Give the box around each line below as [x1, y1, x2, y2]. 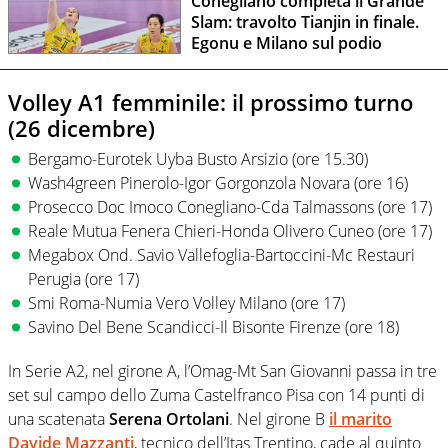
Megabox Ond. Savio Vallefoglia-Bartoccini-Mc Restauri [28, 243, 415, 266]
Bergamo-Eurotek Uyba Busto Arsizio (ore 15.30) [28, 147, 368, 170]
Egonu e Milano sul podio [190, 32, 382, 55]
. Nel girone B [229, 407, 329, 430]
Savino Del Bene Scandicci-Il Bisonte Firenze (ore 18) [28, 315, 399, 338]
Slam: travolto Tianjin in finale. [190, 11, 419, 34]
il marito [329, 407, 392, 430]
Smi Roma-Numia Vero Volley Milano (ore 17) [28, 291, 345, 314]
